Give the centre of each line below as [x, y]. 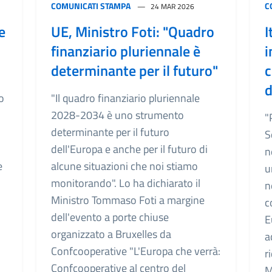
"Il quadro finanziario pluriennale [125, 98]
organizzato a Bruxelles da [111, 234]
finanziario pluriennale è [126, 51]
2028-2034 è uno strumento [117, 115]
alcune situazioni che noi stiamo [124, 166]
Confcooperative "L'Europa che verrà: [136, 251]
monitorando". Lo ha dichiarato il [126, 183]
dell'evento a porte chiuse [110, 217]
